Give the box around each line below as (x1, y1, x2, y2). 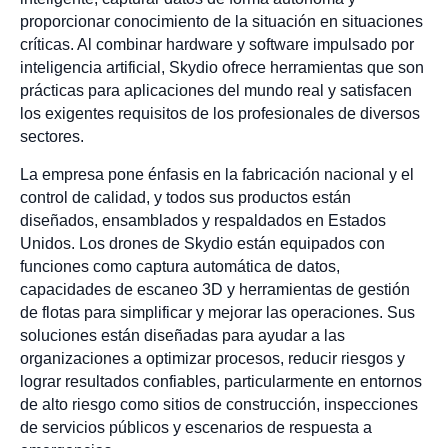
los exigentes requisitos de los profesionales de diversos (20, 105, 420, 123)
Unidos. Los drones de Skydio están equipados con (20, 234, 385, 252)
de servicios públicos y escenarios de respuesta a (20, 418, 372, 436)
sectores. (20, 128, 84, 146)
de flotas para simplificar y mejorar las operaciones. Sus (20, 303, 415, 321)
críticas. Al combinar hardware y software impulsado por (20, 36, 414, 54)
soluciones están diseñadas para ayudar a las (20, 326, 345, 344)
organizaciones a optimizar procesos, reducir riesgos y (20, 349, 405, 367)
